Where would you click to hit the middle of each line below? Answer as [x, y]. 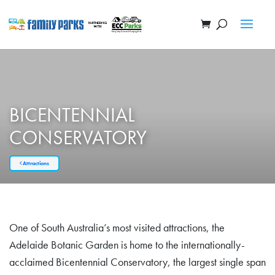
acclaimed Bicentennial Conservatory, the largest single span [137, 262]
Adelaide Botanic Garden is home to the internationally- [127, 245]
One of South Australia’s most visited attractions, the [117, 228]
